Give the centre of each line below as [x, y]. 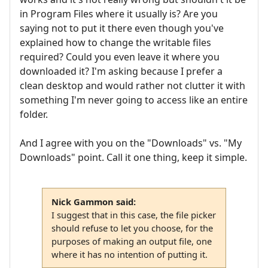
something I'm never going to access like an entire [134, 100]
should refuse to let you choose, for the [132, 228]
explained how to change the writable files [115, 42]
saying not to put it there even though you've [122, 28]
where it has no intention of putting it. [129, 254]
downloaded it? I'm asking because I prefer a [121, 71]
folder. [34, 114]
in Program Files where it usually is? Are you [119, 13]
